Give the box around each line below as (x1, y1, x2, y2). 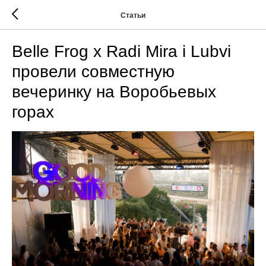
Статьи (121, 11, 145, 20)
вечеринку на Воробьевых (12, 83, 216, 101)
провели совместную (12, 62, 175, 81)
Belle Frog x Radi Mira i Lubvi (12, 42, 231, 61)
